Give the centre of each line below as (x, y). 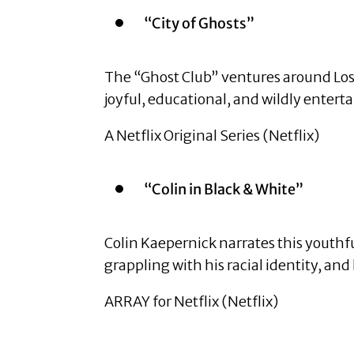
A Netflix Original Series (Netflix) (212, 136)
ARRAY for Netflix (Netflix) (191, 302)
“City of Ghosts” (199, 24)
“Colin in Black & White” (224, 190)
